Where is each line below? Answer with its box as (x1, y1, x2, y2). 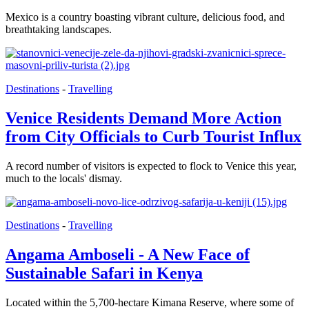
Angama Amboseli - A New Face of (6, 245, 250, 263)
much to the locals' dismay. (6, 172, 122, 184)
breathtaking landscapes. (6, 23, 112, 36)
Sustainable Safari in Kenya (6, 263, 203, 282)
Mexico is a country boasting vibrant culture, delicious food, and (6, 11, 285, 23)
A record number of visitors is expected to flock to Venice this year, (6, 159, 297, 172)
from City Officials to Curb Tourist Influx (6, 128, 301, 146)
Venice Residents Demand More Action (6, 109, 281, 128)
